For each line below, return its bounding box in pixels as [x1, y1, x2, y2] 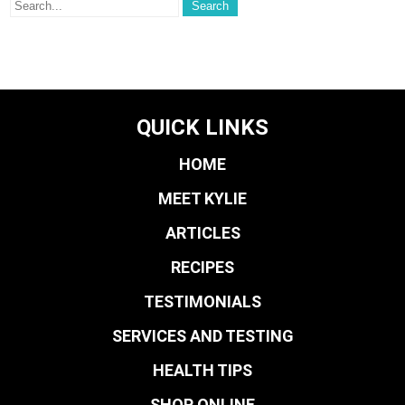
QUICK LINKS [137, 115, 268, 140]
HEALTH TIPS [153, 361, 252, 380]
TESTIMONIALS [144, 292, 261, 311]
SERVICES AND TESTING [111, 326, 294, 345]
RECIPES [171, 258, 234, 277]
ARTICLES [165, 223, 240, 242]
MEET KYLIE [158, 189, 247, 208]
